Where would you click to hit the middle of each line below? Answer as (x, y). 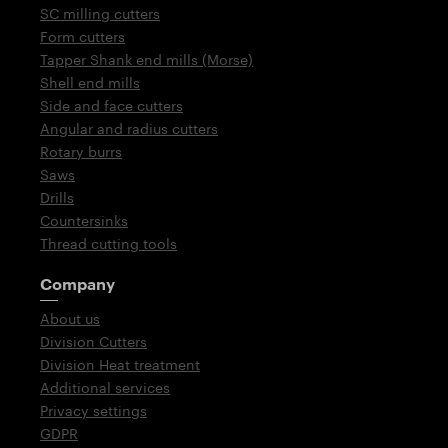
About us (70, 319)
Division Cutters (93, 342)
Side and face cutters (111, 106)
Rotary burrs (81, 152)
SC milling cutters (100, 14)
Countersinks (84, 221)
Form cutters (82, 37)
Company (77, 284)
